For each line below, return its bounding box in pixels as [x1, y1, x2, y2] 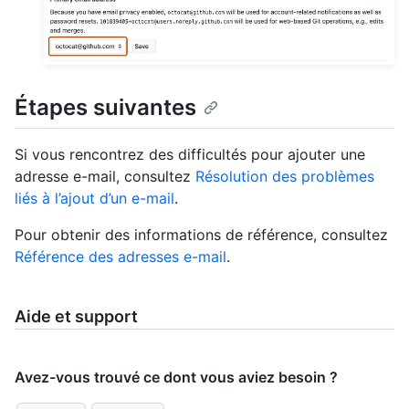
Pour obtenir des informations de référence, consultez [15, 225, 388, 244]
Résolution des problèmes [195, 166, 374, 185]
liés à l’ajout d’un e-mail [15, 188, 174, 207]
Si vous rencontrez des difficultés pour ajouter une [15, 144, 365, 163]
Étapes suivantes [15, 93, 196, 121]
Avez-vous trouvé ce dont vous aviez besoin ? [15, 367, 338, 386]
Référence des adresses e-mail [15, 246, 226, 266]
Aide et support [15, 306, 138, 326]
